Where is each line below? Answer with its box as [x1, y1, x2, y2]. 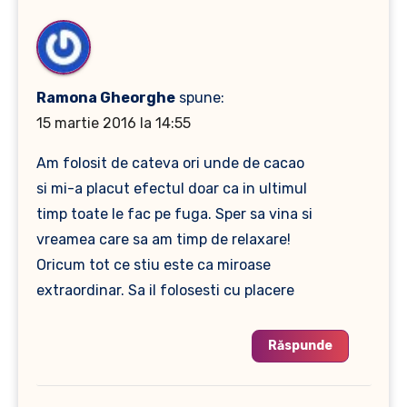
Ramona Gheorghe [35, 89, 175, 107]
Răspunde [267, 338, 333, 354]
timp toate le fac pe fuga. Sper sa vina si [35, 205, 313, 223]
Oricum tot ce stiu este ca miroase [35, 256, 271, 274]
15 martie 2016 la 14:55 [35, 114, 191, 133]
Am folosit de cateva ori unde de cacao [35, 154, 304, 173]
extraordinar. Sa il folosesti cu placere [35, 282, 294, 300]
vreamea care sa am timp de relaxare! [35, 231, 291, 249]
